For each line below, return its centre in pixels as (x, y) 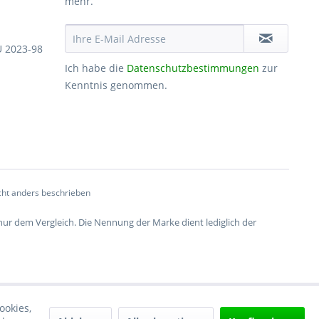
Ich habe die (96, 68)
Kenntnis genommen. (116, 85)
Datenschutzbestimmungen (193, 68)
